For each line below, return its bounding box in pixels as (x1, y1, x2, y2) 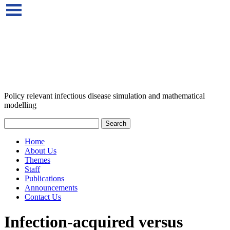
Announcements (25, 183, 78, 192)
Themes (25, 156, 50, 164)
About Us (25, 146, 56, 155)
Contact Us (25, 193, 61, 201)
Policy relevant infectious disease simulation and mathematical (4, 91, 205, 100)
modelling (4, 101, 36, 109)
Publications (25, 174, 64, 183)
